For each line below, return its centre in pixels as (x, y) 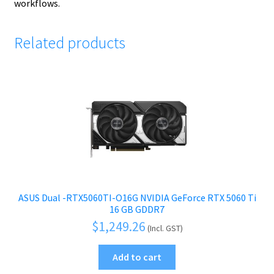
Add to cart (137, 257)
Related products (69, 43)
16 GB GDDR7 (137, 209)
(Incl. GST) (165, 228)
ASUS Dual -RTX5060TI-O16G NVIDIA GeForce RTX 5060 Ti (137, 197)
